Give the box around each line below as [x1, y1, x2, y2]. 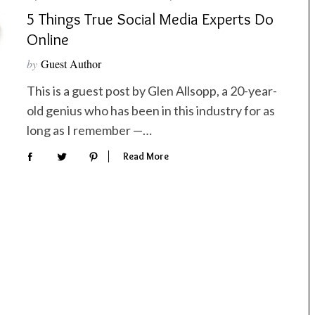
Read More [123, 149, 169, 162]
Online [27, 30, 69, 50]
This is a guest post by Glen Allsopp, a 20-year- [27, 83, 277, 99]
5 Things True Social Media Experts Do [27, 9, 274, 30]
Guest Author [41, 56, 101, 72]
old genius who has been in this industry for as [27, 103, 275, 119]
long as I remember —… [27, 122, 152, 139]
